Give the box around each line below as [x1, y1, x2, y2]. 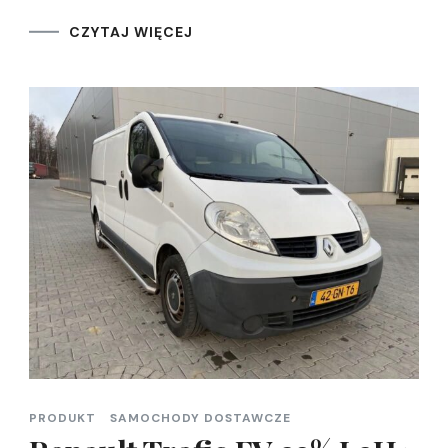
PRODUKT [29, 410, 96, 427]
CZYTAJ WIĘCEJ [69, 22, 193, 41]
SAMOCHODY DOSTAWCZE [110, 410, 291, 427]
